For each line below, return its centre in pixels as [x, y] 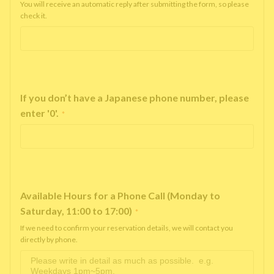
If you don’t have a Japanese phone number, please [135, 98]
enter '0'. [39, 113]
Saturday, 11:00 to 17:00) [76, 211]
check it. [34, 16]
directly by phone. [49, 239]
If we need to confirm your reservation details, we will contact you [127, 228]
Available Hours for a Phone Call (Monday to [120, 195]
